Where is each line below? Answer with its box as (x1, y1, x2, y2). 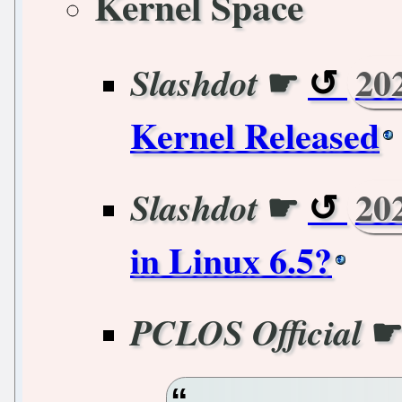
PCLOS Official (130, 306, 362, 357)
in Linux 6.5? (130, 232, 332, 286)
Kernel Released (130, 108, 380, 162)
